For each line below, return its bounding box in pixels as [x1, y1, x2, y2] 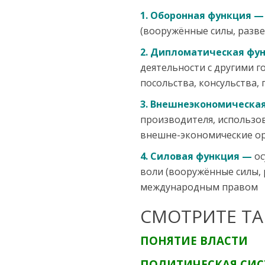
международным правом [140, 180, 258, 194]
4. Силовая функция [140, 150, 240, 163]
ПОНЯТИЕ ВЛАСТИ [140, 233, 248, 248]
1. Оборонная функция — [140, 9, 264, 22]
